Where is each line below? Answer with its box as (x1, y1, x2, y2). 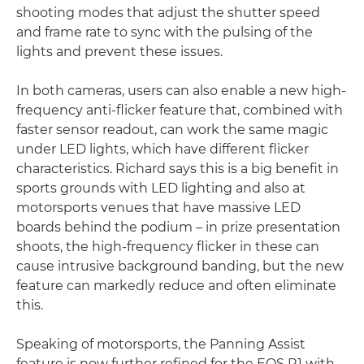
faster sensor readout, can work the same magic (16, 121, 328, 137)
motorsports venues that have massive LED (16, 199, 301, 215)
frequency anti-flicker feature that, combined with (16, 102, 343, 118)
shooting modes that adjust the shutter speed (16, 4, 320, 20)
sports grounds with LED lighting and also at (16, 180, 305, 196)
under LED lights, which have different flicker (16, 141, 309, 157)
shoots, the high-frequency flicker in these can (16, 238, 319, 254)
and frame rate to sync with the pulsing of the (16, 24, 313, 40)
